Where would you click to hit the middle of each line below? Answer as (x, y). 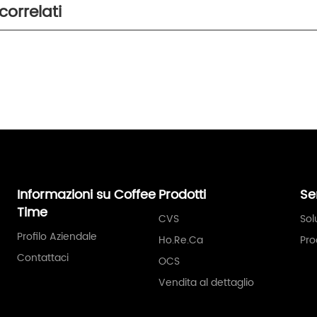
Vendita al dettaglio (207, 282)
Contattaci (43, 258)
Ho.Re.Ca (181, 240)
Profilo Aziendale (57, 236)
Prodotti (183, 195)
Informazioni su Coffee (87, 195)
